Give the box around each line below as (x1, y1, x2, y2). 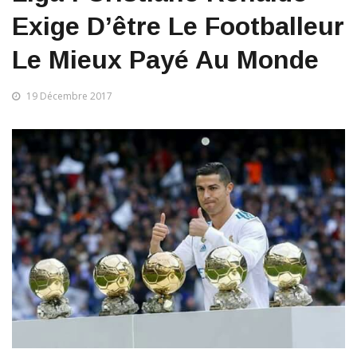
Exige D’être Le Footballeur (12, 12, 344, 41)
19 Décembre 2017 (26, 89, 112, 103)
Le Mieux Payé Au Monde (12, 45, 319, 74)
